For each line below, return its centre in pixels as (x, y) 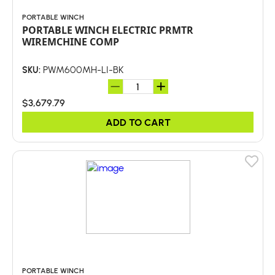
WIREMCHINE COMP (71, 42)
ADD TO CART (138, 122)
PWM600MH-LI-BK (82, 69)
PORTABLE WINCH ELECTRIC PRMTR (108, 30)
